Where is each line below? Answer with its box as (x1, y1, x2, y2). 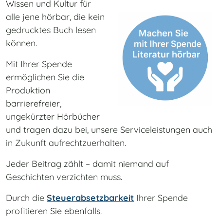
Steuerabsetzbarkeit (47, 192, 134, 204)
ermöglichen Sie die (6, 72, 84, 83)
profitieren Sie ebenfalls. (6, 205, 102, 217)
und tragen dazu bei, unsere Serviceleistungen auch (6, 124, 212, 136)
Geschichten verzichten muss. (6, 171, 122, 183)
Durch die (6, 192, 47, 204)
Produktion (6, 85, 50, 96)
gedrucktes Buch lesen (6, 24, 96, 36)
